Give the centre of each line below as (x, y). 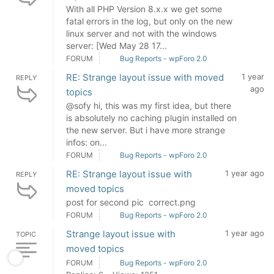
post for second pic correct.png (131, 202)
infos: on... (87, 142)
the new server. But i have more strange (146, 130)
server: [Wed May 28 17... (117, 46)
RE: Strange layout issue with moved (145, 77)
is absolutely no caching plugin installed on (151, 118)
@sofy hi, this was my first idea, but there (149, 106)
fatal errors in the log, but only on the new (149, 21)
